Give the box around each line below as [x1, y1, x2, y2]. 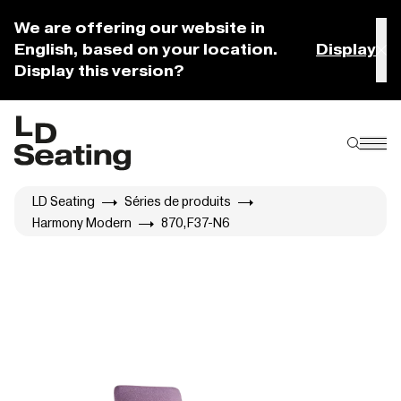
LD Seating [32, 192, 95, 209]
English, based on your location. [14, 40, 278, 59]
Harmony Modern [32, 214, 132, 231]
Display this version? [14, 62, 184, 81]
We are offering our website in [14, 19, 265, 38]
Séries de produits [124, 192, 231, 209]
